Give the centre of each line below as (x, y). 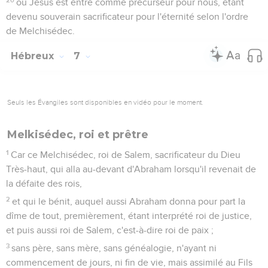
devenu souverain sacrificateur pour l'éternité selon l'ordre (127, 16)
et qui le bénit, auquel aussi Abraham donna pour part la (129, 201)
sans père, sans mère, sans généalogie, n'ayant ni (114, 248)
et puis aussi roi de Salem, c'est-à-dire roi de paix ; (110, 230)
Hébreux (34, 56)
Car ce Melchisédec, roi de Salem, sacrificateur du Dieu (126, 155)
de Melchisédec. (40, 31)
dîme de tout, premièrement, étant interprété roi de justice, (129, 216)
